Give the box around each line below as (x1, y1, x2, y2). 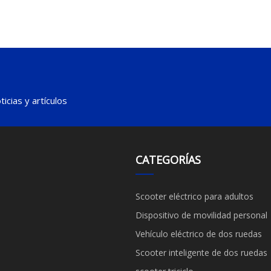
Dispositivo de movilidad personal (135, 209, 267, 221)
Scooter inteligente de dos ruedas (135, 247, 267, 259)
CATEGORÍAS (135, 152, 201, 168)
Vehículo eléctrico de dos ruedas (135, 228, 262, 240)
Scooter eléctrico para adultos (135, 191, 253, 203)
